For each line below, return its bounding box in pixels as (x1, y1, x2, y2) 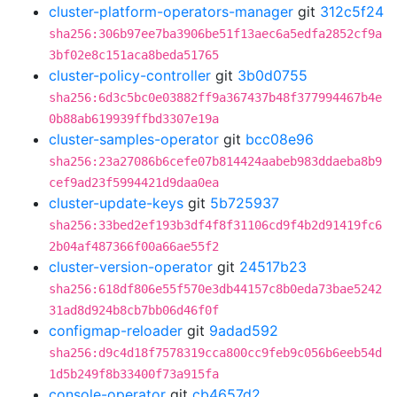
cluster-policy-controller (49, 66, 211, 84)
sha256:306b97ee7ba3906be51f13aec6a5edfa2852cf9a (49, 27, 382, 41)
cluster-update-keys (49, 194, 183, 212)
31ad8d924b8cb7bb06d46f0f (49, 303, 219, 317)
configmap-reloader (49, 322, 183, 339)
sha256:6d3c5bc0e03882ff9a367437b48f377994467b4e (49, 90, 382, 105)
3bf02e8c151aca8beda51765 (49, 48, 219, 62)
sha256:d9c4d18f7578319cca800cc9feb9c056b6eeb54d (49, 346, 382, 360)
